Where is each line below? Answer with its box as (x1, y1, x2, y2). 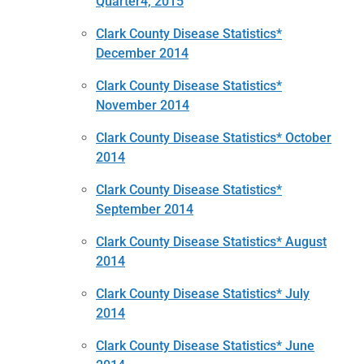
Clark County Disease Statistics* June (96, 337, 314, 353)
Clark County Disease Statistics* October (96, 129, 331, 145)
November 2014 (96, 97, 189, 113)
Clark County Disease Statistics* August (96, 233, 327, 249)
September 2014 (96, 201, 193, 217)
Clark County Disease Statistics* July (96, 285, 310, 301)
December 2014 (96, 45, 188, 61)
